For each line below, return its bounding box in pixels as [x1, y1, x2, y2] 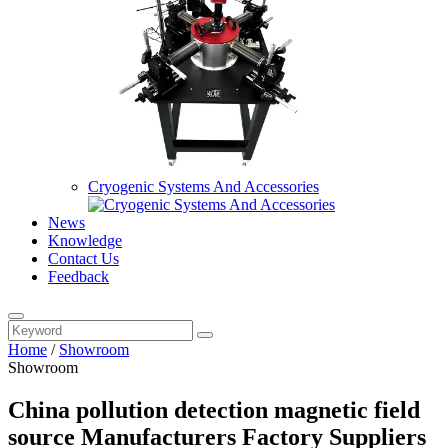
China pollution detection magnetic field [8, 396, 420, 423]
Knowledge [48, 232, 122, 249]
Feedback [48, 268, 109, 285]
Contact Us [48, 250, 119, 267]
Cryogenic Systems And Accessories [88, 178, 319, 195]
